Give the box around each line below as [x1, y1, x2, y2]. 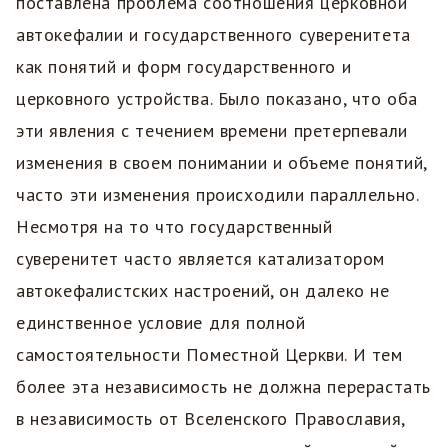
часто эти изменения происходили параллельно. [16, 183, 419, 207]
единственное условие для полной [16, 311, 306, 335]
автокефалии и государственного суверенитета [16, 23, 411, 47]
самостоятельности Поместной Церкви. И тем [16, 343, 403, 367]
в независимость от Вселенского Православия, [16, 407, 405, 431]
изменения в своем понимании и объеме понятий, [16, 151, 428, 175]
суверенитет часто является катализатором [16, 247, 385, 271]
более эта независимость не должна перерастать [16, 375, 431, 399]
